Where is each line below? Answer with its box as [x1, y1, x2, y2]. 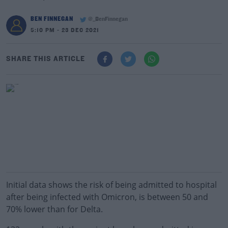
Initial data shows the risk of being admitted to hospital [6, 179, 217, 190]
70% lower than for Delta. [6, 204, 103, 215]
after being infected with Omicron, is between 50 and [6, 191, 208, 203]
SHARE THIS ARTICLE [6, 55, 85, 63]
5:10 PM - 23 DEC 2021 [31, 27, 99, 34]
